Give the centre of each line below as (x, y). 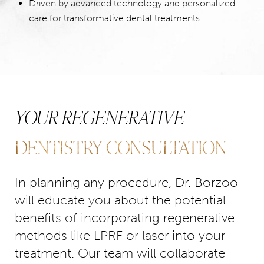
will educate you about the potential (120, 200)
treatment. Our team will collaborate (120, 253)
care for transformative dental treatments (114, 18)
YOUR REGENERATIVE (100, 117)
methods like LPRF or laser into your (120, 235)
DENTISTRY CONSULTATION (121, 147)
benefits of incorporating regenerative (125, 218)
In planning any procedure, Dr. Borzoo (126, 182)
